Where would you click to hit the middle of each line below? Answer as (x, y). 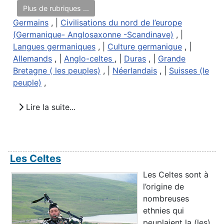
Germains (31, 23)
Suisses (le (189, 71)
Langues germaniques (54, 47)
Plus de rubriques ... (56, 8)
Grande (172, 59)
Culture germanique (145, 47)
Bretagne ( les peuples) (57, 71)
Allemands (32, 59)
